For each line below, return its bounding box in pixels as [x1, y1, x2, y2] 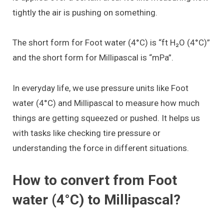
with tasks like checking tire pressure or [12, 127, 160, 138]
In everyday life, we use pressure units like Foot [12, 82, 188, 93]
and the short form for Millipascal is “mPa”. [12, 52, 173, 63]
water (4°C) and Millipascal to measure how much [12, 97, 199, 108]
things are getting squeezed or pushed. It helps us [12, 112, 200, 123]
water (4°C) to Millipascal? [12, 191, 180, 208]
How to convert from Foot [12, 172, 177, 189]
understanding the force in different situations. [12, 142, 189, 153]
